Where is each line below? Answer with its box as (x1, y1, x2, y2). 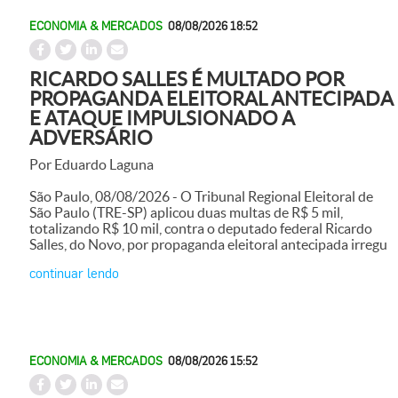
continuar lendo (29, 263, 119, 281)
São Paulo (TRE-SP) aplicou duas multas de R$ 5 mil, (29, 203, 343, 220)
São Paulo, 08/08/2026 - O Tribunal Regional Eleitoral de (29, 187, 373, 204)
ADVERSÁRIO (29, 126, 153, 148)
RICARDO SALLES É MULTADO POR (29, 68, 345, 90)
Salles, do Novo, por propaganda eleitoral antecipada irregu (29, 235, 387, 252)
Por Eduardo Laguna (29, 155, 154, 172)
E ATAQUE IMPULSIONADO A (29, 107, 295, 129)
